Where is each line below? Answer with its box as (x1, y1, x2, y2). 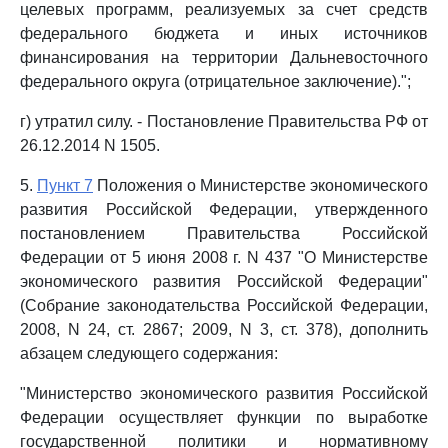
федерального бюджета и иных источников (20, 25, 428, 42)
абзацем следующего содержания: (20, 345, 278, 362)
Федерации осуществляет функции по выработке (20, 409, 428, 426)
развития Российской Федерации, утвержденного (20, 201, 428, 218)
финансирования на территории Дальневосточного (20, 49, 428, 66)
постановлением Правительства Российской (20, 225, 428, 242)
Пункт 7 (37, 177, 93, 194)
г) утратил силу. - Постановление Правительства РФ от (20, 113, 428, 130)
